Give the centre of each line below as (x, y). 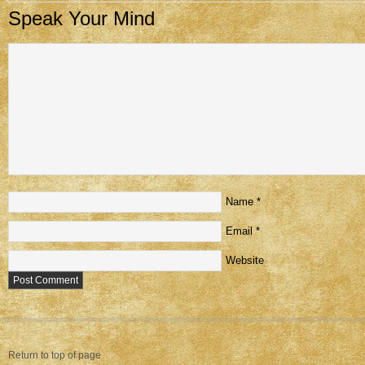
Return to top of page (55, 355)
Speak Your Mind (81, 18)
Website (245, 260)
